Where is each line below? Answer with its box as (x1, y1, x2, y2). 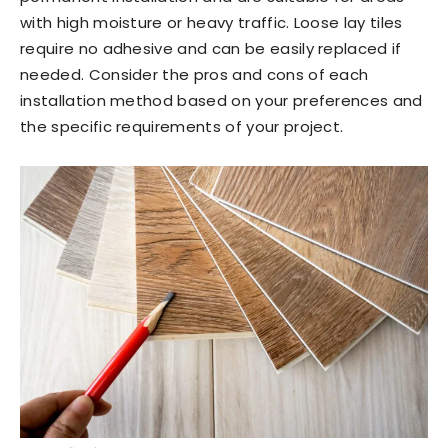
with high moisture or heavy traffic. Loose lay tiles (20, 12, 403, 33)
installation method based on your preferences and (20, 90, 423, 111)
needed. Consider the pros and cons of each (20, 64, 369, 85)
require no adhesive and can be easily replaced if (20, 38, 402, 59)
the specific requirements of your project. (20, 116, 344, 137)
